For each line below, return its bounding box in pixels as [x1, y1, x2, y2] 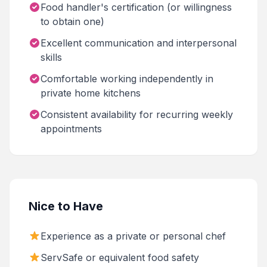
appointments [41, 123, 102, 135]
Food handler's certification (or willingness [41, 1, 232, 13]
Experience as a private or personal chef [41, 230, 226, 242]
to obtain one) [41, 15, 104, 27]
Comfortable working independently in [41, 73, 213, 85]
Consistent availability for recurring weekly [41, 108, 233, 120]
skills [41, 51, 62, 63]
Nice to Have [29, 199, 103, 213]
